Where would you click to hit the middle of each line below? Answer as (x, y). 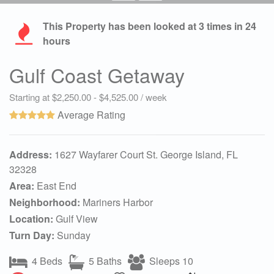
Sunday (72, 235)
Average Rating (90, 114)
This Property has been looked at (121, 26)
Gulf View (76, 218)
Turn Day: (32, 235)
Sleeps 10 (170, 261)
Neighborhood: (45, 202)
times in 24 (230, 26)
